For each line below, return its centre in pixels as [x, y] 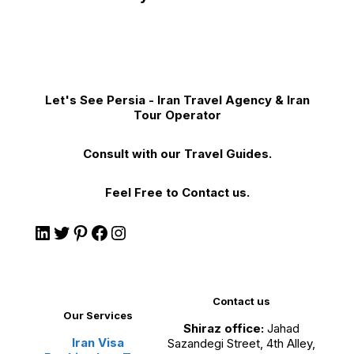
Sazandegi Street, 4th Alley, [242, 344]
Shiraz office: [224, 329]
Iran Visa [98, 343]
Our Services [98, 316]
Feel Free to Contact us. [177, 193]
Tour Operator [177, 115]
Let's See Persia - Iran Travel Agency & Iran [177, 100]
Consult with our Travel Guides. [177, 154]
